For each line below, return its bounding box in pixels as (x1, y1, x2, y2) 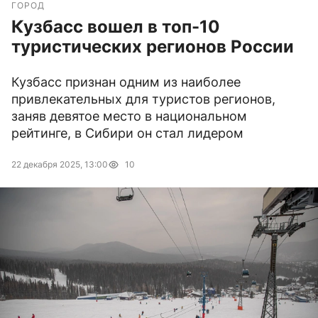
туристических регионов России (11, 36, 294, 57)
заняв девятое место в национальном (11, 109, 247, 124)
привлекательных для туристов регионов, (11, 92, 275, 107)
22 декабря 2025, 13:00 (11, 159, 108, 170)
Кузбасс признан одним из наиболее (11, 75, 241, 90)
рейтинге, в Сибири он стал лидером (11, 126, 243, 141)
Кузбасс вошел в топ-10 (11, 16, 220, 38)
